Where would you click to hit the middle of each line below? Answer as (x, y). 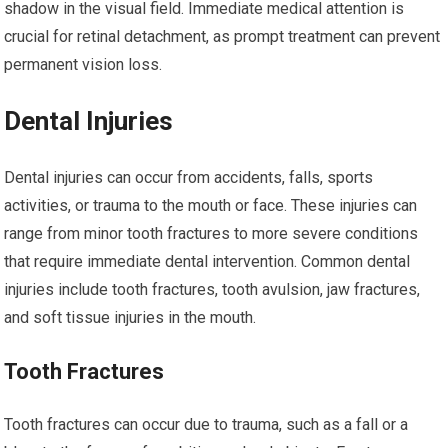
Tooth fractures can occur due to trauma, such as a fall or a (206, 424)
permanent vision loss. (83, 64)
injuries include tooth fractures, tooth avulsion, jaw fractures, (212, 289)
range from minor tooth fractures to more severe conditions (211, 233)
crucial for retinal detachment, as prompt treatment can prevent (222, 36)
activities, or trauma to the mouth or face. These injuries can (211, 205)
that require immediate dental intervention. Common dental (207, 261)
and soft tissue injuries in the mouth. (130, 317)
